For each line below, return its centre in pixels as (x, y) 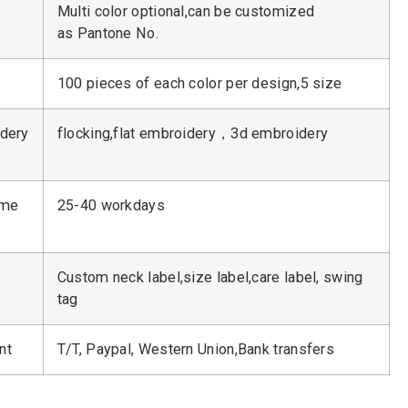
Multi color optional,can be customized (186, 12)
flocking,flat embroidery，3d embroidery (193, 134)
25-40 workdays (111, 206)
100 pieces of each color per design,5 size (199, 84)
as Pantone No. (107, 34)
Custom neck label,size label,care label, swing (210, 278)
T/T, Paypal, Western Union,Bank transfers (196, 350)
